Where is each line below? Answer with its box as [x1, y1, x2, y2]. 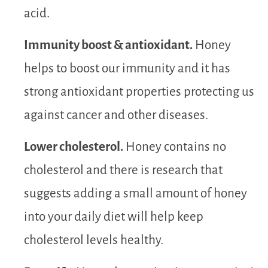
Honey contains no [123, 140, 226, 154]
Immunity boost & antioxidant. [24, 38, 193, 52]
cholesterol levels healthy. [24, 233, 163, 248]
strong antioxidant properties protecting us [24, 84, 254, 99]
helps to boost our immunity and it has [24, 61, 230, 75]
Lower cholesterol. [24, 140, 123, 154]
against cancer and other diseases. [24, 108, 208, 122]
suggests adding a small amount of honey [24, 187, 247, 201]
